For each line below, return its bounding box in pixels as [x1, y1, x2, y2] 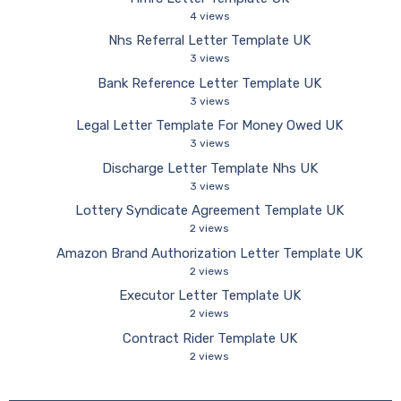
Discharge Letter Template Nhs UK [101, 159, 318, 176]
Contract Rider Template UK [122, 329, 297, 346]
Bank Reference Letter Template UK [98, 74, 321, 91]
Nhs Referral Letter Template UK [108, 32, 311, 48]
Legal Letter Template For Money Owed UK [76, 117, 343, 133]
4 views [189, 9, 230, 22]
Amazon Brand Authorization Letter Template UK [56, 244, 363, 261]
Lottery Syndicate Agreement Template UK [75, 202, 344, 218]
